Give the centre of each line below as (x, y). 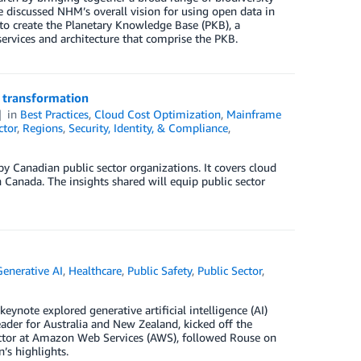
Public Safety (160, 270)
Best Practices (55, 114)
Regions (42, 128)
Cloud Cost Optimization (158, 114)
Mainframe (254, 114)
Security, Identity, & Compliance (148, 128)
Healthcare (95, 270)
